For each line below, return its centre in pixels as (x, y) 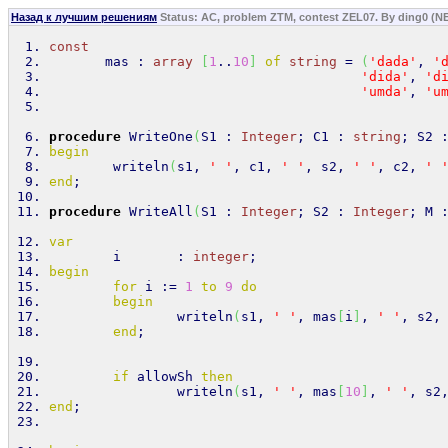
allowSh (165, 376)
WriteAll (157, 211)
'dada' (393, 61)
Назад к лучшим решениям (84, 17)
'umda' (385, 91)
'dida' (385, 76)
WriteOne (157, 136)
